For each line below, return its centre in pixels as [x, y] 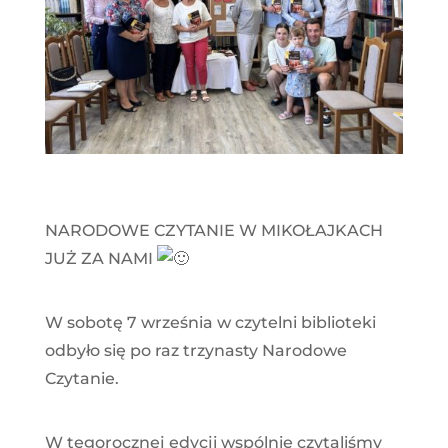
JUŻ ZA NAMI [100, 258]
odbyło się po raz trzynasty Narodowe [195, 350]
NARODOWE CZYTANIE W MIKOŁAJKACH [213, 230]
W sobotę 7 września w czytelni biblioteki [210, 322]
